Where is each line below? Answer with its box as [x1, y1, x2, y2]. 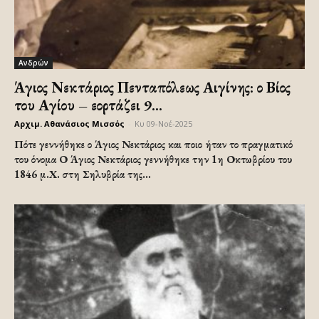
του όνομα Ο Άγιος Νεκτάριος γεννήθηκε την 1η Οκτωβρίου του [14, 152, 292, 166]
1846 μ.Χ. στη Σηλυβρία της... [14, 167, 151, 181]
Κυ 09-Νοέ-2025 [135, 117, 192, 129]
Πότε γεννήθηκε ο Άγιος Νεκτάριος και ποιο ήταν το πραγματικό [14, 137, 293, 151]
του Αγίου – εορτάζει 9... [14, 95, 162, 115]
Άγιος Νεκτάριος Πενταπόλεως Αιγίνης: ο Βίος [14, 77, 291, 97]
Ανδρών [19, 57, 48, 68]
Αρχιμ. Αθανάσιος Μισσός [14, 117, 125, 129]
